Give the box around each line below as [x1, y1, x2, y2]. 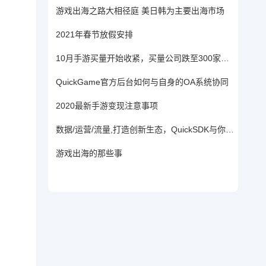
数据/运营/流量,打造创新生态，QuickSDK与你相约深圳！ [226, 125, 234, 134]
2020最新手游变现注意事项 [56, 101, 158, 110]
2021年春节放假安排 [56, 30, 133, 39]
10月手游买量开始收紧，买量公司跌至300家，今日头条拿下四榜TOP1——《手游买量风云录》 [221, 53, 229, 63]
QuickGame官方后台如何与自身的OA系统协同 [56, 77, 229, 87]
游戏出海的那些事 [56, 148, 122, 158]
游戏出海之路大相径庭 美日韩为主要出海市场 [56, 6, 224, 15]
